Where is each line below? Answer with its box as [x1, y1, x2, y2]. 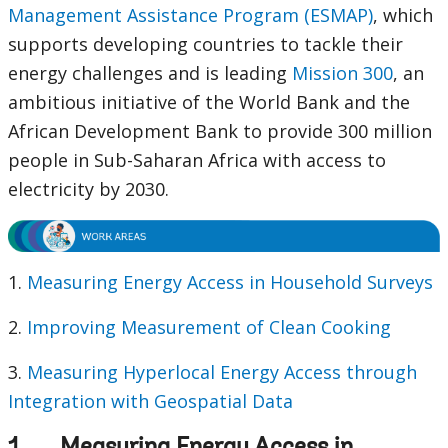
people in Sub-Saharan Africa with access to [8, 147, 386, 172]
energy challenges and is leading [8, 60, 292, 85]
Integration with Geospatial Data [8, 389, 293, 414]
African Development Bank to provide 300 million [8, 118, 432, 143]
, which [373, 2, 433, 27]
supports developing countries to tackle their [8, 31, 403, 56]
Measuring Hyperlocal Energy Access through [27, 360, 417, 385]
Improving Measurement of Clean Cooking [27, 315, 391, 340]
